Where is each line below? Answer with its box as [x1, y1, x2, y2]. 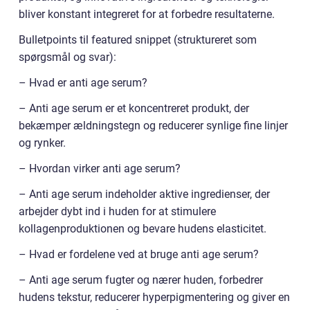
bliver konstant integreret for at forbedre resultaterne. [19, 8, 275, 21]
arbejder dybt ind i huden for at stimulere [19, 205, 216, 219]
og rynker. [19, 136, 66, 150]
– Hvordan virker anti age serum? [19, 162, 181, 176]
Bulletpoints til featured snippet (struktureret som [19, 33, 257, 47]
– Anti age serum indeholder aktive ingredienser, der [19, 188, 270, 201]
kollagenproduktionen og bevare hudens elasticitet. [19, 222, 266, 236]
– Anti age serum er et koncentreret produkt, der [19, 102, 249, 116]
